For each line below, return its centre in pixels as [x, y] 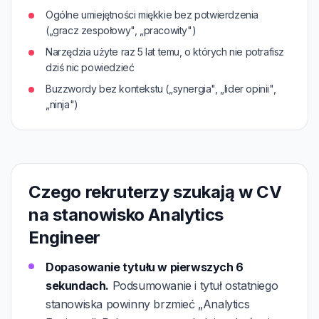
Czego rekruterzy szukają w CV [155, 192]
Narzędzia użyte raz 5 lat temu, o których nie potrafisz [165, 52]
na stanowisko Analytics [126, 215]
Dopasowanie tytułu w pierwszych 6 [145, 267]
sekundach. [77, 286]
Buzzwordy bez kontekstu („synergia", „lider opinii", [161, 89]
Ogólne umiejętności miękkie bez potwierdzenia [152, 15]
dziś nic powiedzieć [90, 67]
